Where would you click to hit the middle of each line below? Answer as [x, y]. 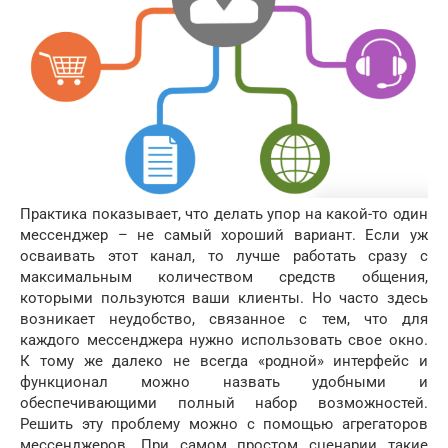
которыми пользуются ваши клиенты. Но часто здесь [224, 297]
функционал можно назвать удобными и [224, 381]
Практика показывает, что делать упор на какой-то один [224, 213]
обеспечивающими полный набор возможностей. [224, 402]
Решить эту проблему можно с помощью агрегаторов [224, 423]
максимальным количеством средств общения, [224, 276]
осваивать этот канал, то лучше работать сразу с [224, 255]
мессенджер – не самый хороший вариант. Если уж [224, 234]
